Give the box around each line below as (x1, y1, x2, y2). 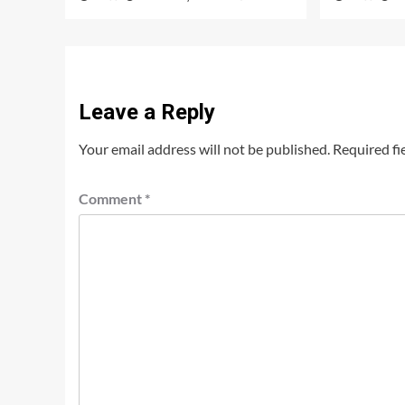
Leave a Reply (79, 99, 215, 126)
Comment (79, 190, 145, 208)
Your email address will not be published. (79, 140, 330, 158)
